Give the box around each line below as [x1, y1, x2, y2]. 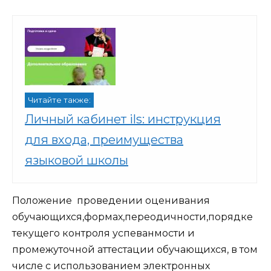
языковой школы [25, 152, 128, 168]
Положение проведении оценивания [12, 194, 210, 206]
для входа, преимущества [25, 132, 183, 147]
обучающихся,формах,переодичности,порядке [12, 211, 253, 223]
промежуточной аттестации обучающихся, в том [12, 243, 258, 255]
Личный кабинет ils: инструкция [25, 111, 221, 126]
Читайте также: [28, 95, 91, 105]
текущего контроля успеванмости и [12, 227, 195, 239]
